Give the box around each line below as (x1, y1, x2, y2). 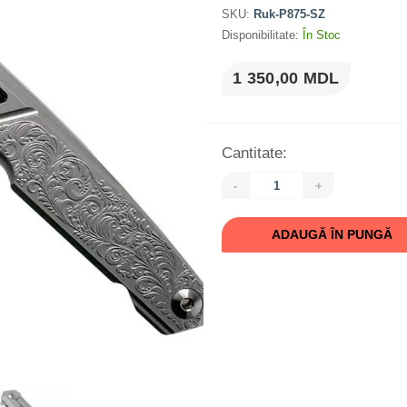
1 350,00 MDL (233, 69, 340, 87)
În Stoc (303, 28, 341, 42)
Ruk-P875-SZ (253, 7, 325, 21)
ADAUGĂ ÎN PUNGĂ (272, 227, 392, 242)
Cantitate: (222, 144, 287, 162)
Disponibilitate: (222, 28, 303, 42)
